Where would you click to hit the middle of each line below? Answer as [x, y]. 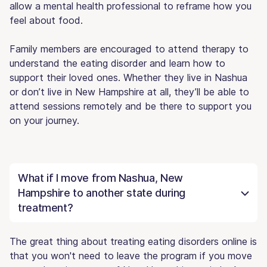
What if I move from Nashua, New [100, 178]
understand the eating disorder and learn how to [117, 63]
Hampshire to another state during [102, 193]
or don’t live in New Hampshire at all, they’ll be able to [129, 91]
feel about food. [46, 20]
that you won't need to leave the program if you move [131, 255]
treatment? [46, 207]
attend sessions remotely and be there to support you [131, 106]
